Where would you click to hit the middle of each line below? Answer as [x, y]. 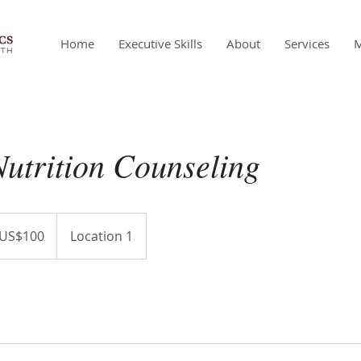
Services [307, 44]
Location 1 [102, 236]
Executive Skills [160, 44]
